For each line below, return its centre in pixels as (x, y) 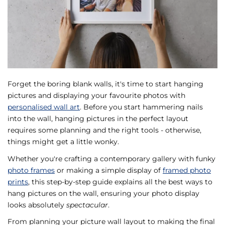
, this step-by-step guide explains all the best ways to (120, 182)
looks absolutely (37, 205)
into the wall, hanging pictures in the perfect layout (98, 119)
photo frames (31, 170)
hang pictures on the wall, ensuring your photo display (103, 193)
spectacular (87, 205)
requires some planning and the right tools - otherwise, (104, 130)
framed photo (187, 170)
